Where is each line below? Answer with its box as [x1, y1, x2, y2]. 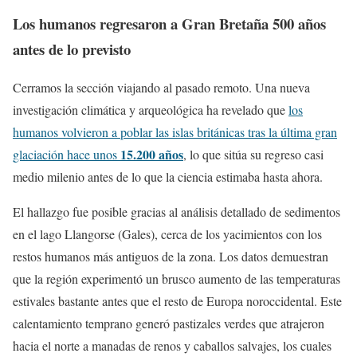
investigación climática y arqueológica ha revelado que [13, 101, 288, 119]
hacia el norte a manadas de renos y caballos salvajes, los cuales [13, 337, 331, 355]
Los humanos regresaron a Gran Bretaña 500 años [13, 12, 326, 34]
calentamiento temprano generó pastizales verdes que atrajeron [13, 315, 324, 332]
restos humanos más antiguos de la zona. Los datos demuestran [13, 248, 328, 265]
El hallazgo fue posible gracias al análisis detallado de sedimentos [13, 203, 340, 221]
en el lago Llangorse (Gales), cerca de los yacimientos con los [13, 226, 322, 243]
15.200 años [120, 145, 183, 164]
